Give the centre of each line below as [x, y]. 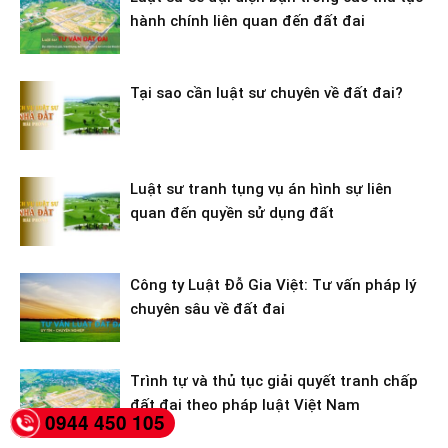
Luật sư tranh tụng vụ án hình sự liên [261, 189]
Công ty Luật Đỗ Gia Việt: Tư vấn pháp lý [273, 285]
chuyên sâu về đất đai [207, 309]
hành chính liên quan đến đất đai [247, 21]
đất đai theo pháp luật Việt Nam [245, 405]
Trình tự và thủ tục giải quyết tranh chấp [274, 381]
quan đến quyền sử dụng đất [232, 213]
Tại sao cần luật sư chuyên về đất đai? [266, 93]
